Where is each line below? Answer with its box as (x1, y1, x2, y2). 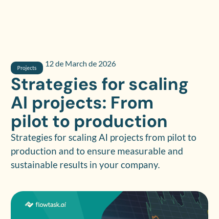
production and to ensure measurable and (11, 145, 184, 156)
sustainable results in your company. (11, 158, 160, 170)
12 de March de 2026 (45, 58, 116, 68)
